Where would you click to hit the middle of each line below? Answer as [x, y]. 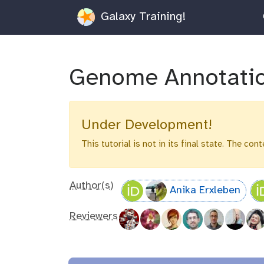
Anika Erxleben [205, 191]
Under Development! [147, 125]
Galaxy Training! [141, 16]
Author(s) [92, 186]
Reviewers [94, 216]
